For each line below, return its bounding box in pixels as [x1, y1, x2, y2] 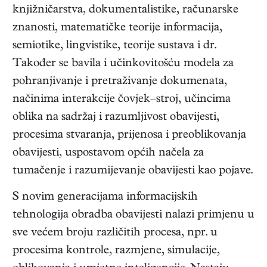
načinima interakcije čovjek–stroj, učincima [13, 94, 231, 107]
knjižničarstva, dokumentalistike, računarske [13, 4, 238, 17]
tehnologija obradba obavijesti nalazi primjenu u [13, 209, 254, 222]
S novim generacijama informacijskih [13, 191, 198, 204]
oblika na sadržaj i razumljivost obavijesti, [13, 111, 219, 125]
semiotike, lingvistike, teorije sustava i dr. [13, 40, 216, 53]
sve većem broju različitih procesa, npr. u [13, 227, 218, 240]
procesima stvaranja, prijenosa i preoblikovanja [13, 129, 246, 142]
